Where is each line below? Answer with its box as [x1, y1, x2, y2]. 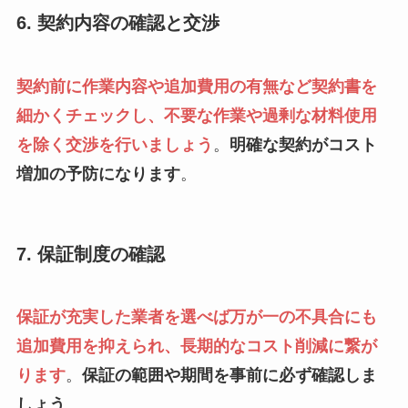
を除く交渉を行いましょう [15, 135, 213, 154]
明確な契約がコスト [229, 135, 377, 154]
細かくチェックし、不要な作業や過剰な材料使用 [15, 106, 377, 125]
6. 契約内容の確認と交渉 [15, 13, 219, 34]
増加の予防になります [15, 164, 180, 183]
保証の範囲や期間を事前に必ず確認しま [81, 366, 377, 385]
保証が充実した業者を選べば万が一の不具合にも [15, 308, 377, 327]
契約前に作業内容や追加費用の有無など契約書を [15, 76, 377, 96]
